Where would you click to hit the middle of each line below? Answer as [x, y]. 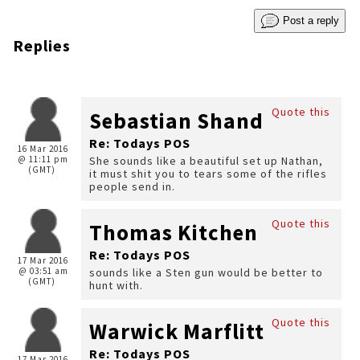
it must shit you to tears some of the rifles [208, 174]
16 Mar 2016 [43, 149]
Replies [42, 45]
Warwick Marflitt [177, 331]
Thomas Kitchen [174, 232]
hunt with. [116, 285]
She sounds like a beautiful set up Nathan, [206, 161]
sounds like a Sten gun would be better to [206, 272]
